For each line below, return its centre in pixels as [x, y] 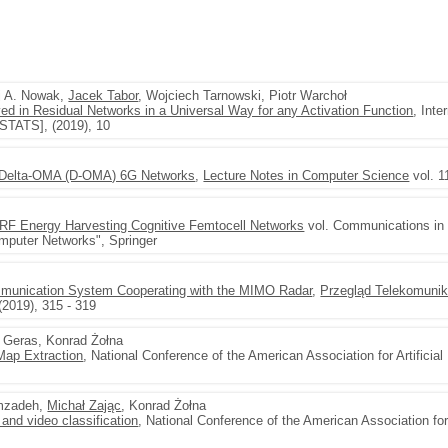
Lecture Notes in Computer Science [306, 175]
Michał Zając [84, 405]
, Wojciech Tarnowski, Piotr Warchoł [243, 95]
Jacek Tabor [103, 95]
